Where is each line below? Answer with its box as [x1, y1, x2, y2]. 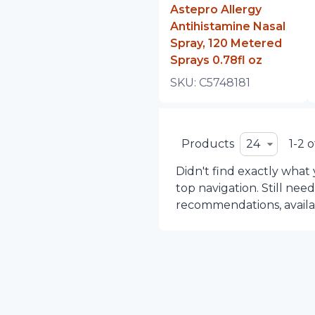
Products [181, 137, 234, 150]
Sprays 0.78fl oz [169, 53, 262, 67]
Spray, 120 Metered [169, 37, 282, 50]
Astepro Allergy [169, 3, 262, 16]
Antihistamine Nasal [169, 20, 285, 33]
